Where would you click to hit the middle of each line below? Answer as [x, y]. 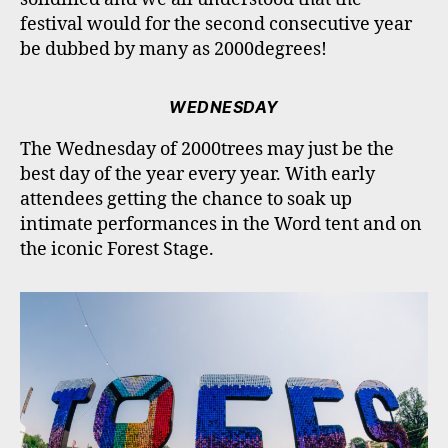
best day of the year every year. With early [197, 174]
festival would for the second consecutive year [216, 24]
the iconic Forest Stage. [117, 249]
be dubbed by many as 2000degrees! [173, 49]
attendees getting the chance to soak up [186, 199]
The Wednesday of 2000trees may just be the [207, 149]
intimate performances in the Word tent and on [221, 224]
